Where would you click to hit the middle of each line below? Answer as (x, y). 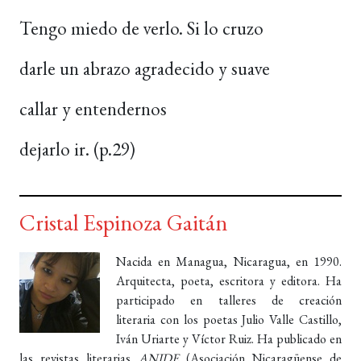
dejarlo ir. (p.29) (77, 149)
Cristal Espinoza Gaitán (123, 222)
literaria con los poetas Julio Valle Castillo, (229, 319)
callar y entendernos (93, 108)
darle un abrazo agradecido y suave (145, 68)
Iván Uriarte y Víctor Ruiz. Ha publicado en (229, 338)
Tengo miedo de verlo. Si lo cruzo (141, 28)
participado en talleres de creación (229, 300)
